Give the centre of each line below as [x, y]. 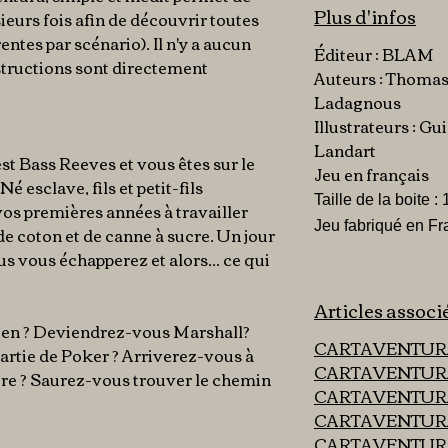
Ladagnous [357, 102]
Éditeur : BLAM [374, 54]
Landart [345, 150]
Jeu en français [371, 174]
